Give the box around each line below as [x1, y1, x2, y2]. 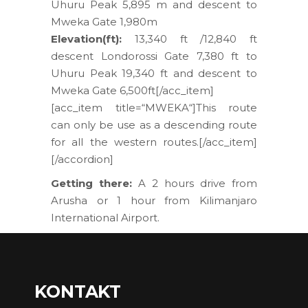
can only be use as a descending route [51, 118, 257, 131]
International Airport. [51, 211, 159, 224]
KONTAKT [34, 281, 122, 302]
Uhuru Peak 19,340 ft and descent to [51, 67, 257, 80]
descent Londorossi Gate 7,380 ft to [51, 49, 257, 63]
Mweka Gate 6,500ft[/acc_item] [51, 84, 214, 97]
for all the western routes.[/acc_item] [51, 135, 257, 148]
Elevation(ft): [51, 32, 122, 45]
